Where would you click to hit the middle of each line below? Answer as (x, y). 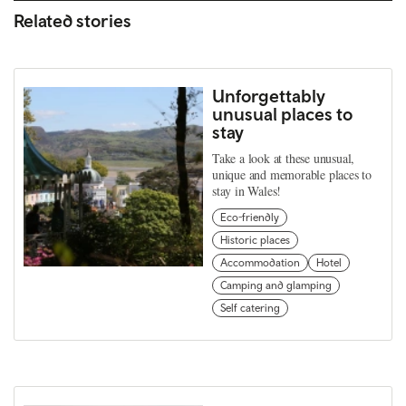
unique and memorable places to (292, 175)
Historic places (255, 241)
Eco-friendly (250, 218)
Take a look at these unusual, (284, 159)
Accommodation (260, 263)
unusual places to (282, 114)
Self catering (250, 309)
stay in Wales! (247, 191)
